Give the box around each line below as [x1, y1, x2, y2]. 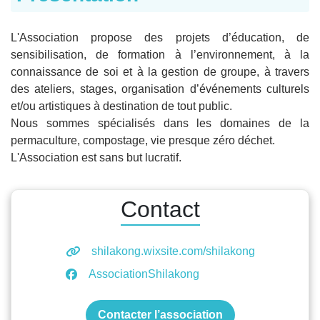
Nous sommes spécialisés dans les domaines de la [11, 116, 309, 129]
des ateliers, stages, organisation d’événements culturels [11, 82, 309, 95]
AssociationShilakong [88, 267, 199, 280]
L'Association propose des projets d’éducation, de [11, 31, 309, 44]
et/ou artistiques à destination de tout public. [11, 99, 232, 112]
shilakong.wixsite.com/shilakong [91, 244, 255, 257]
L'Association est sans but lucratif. [11, 151, 181, 164]
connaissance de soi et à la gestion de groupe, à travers [11, 65, 309, 78]
